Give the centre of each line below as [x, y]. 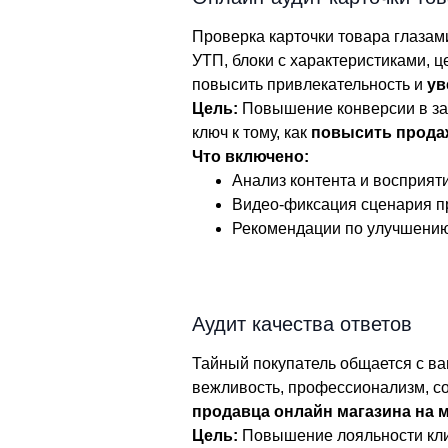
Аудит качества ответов [302, 324]
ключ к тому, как [251, 132]
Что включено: [250, 156]
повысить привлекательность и [309, 84]
